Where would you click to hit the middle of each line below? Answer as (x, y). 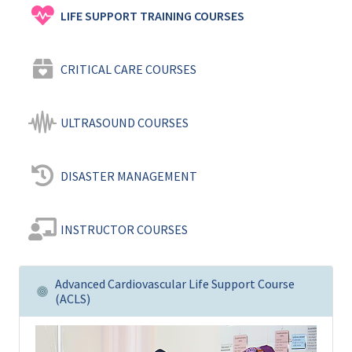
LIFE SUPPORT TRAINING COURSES (152, 16)
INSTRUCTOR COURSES (124, 230)
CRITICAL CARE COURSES (128, 70)
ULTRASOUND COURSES (124, 123)
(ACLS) (73, 299)
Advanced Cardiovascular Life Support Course (175, 284)
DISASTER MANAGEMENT (128, 176)
